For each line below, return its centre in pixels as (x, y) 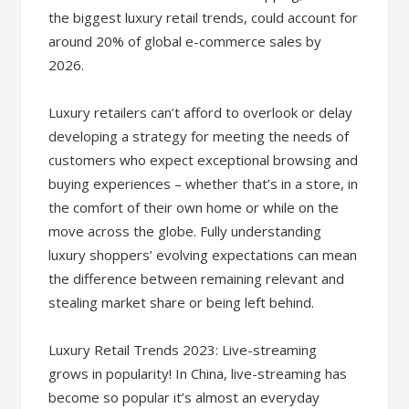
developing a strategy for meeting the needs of (199, 136)
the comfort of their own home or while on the (194, 207)
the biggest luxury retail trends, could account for (204, 17)
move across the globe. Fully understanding (185, 231)
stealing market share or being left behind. (182, 302)
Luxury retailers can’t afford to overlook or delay (201, 112)
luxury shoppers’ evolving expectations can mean (203, 254)
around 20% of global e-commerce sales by (185, 41)
